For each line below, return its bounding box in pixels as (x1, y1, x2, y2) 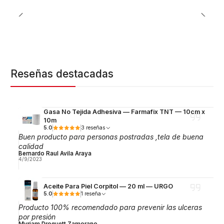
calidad (18, 142, 43, 151)
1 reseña (84, 190, 101, 197)
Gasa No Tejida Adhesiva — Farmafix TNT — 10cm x (43, 108, 205, 116)
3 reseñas (85, 124, 105, 131)
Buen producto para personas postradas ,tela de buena (18, 132, 203, 141)
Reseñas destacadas (10, 67, 113, 80)
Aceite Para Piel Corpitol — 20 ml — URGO (43, 182, 173, 190)
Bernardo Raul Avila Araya (18, 150, 91, 157)
